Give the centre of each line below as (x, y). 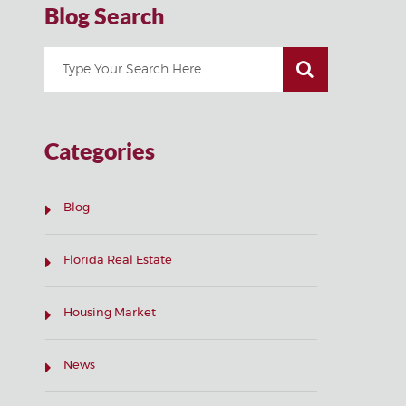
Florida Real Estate (118, 261)
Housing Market (110, 313)
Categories (100, 151)
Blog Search (104, 16)
